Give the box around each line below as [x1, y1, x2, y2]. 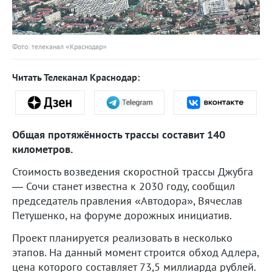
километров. [12, 141, 73, 156]
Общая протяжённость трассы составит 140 [12, 127, 225, 141]
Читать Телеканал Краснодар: [12, 70, 140, 83]
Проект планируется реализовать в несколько [12, 230, 233, 245]
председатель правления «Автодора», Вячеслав [12, 193, 242, 208]
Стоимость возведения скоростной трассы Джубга [12, 164, 253, 178]
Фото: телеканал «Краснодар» [12, 41, 107, 51]
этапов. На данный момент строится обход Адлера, [12, 245, 259, 259]
